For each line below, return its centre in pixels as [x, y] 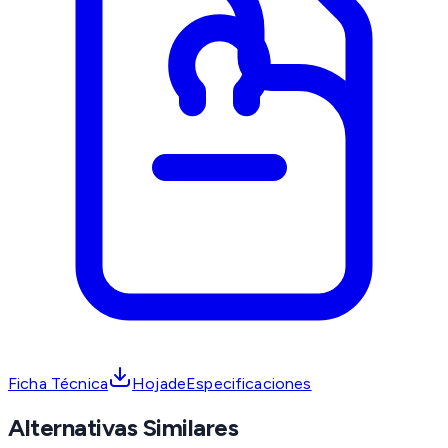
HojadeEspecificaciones [222, 384]
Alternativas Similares [123, 428]
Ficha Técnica [58, 384]
